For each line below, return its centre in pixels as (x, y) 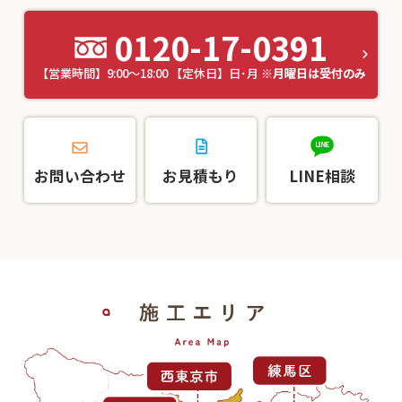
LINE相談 (323, 176)
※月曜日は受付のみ (313, 74)
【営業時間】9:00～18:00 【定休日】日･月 (149, 74)
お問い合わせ (79, 176)
